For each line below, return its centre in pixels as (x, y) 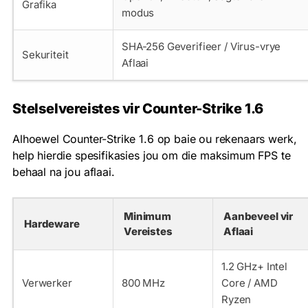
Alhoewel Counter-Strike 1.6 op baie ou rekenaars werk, (155, 139)
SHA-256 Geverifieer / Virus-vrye (201, 46)
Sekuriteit (45, 54)
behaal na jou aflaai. (64, 172)
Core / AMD (250, 283)
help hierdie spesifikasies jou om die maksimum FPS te (152, 155)
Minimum (147, 216)
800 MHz (143, 283)
